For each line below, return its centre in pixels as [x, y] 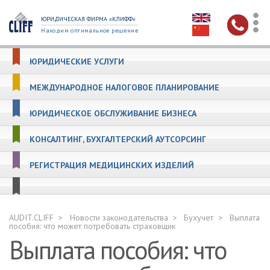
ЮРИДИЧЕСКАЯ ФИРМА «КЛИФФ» [89, 19]
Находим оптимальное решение [90, 30]
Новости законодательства [119, 218]
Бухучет [199, 218]
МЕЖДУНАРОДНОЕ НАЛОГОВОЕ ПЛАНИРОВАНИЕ [124, 87]
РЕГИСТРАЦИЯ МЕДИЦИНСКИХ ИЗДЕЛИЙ [112, 165]
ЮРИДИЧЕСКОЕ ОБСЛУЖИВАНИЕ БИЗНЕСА [113, 113]
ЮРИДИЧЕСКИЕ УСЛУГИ [77, 61]
